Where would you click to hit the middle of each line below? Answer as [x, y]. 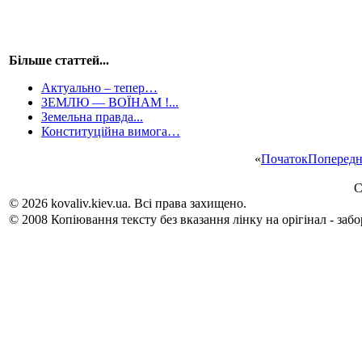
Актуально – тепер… [99, 88]
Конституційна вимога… [111, 131]
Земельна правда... [92, 117]
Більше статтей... [59, 60]
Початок [284, 159]
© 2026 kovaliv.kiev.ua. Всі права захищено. [128, 203]
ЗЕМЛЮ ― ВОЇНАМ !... [110, 102]
